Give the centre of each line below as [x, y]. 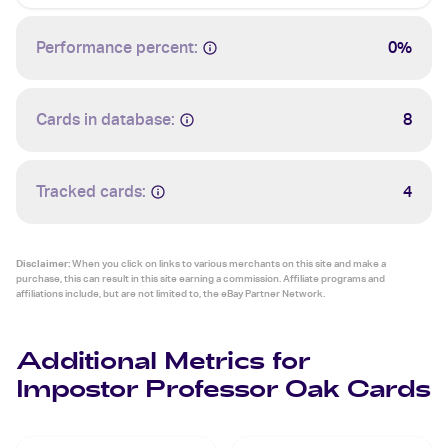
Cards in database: [105, 119]
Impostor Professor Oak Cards [223, 391]
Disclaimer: [43, 263]
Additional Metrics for [163, 363]
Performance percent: [117, 47]
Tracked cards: [91, 191]
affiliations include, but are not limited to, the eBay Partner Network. [170, 293]
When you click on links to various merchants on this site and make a [228, 263]
